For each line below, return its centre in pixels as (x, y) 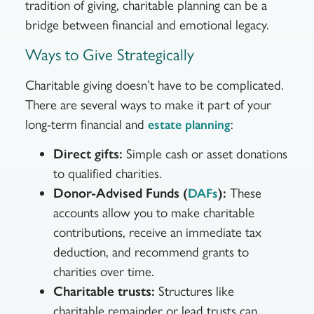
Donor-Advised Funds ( (120, 193)
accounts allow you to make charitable (153, 212)
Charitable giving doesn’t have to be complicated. (154, 85)
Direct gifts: (88, 153)
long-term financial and (86, 124)
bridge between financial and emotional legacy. (149, 25)
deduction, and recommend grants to (151, 252)
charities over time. (105, 271)
